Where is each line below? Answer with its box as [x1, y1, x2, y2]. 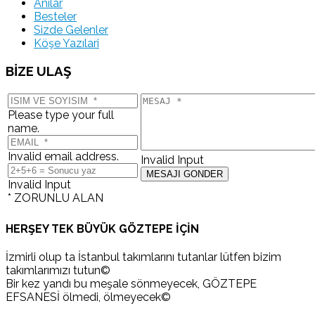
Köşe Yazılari [34, 36, 99, 50]
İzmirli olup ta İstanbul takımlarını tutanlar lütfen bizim [6, 250, 281, 264]
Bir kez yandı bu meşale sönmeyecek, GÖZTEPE [6, 276, 257, 290]
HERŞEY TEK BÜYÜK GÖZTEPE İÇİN [6, 221, 199, 236]
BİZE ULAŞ [6, 63, 71, 79]
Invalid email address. [8, 150, 119, 164]
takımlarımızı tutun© [6, 263, 110, 277]
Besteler [34, 9, 77, 23]
